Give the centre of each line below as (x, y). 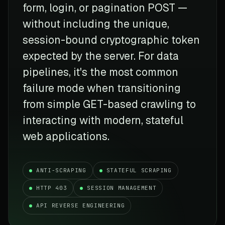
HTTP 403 (52, 188)
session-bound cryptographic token (111, 40)
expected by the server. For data (101, 56)
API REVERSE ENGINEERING (81, 205)
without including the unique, (96, 24)
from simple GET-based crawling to (109, 104)
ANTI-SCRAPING (61, 170)
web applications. (66, 136)
